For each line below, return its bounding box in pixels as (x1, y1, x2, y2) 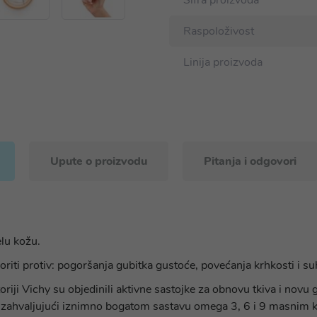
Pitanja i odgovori (203, 154, 296, 169)
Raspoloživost (183, 23, 254, 39)
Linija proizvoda (183, 54, 263, 70)
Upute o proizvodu (50, 154, 147, 169)
